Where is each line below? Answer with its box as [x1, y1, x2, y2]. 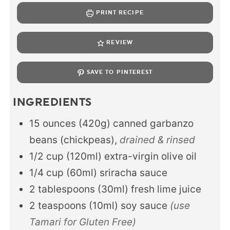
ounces [43, 118, 76, 130]
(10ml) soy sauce [89, 200, 170, 212]
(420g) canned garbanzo [79, 118, 194, 130]
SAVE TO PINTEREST [84, 69, 153, 76]
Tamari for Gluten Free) [29, 216, 136, 228]
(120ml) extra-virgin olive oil [66, 150, 197, 163]
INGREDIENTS [13, 95, 92, 109]
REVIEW [104, 39, 133, 46]
